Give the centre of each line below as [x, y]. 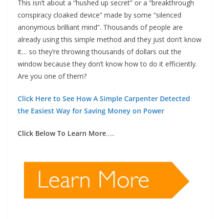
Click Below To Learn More [62, 133]
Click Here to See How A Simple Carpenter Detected [104, 99]
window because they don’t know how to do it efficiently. [107, 64]
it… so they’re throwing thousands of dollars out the [99, 52]
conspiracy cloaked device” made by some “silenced [99, 15]
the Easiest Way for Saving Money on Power [91, 111]
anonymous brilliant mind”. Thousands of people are [100, 27]
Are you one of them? [52, 76]
